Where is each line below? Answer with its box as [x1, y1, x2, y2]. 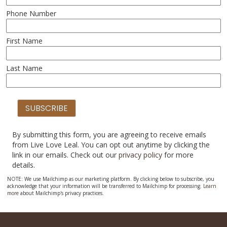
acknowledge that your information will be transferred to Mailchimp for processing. [7, 182, 203, 190]
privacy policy [118, 150, 162, 160]
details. [12, 160, 35, 170]
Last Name [6, 63, 43, 73]
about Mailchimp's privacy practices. [18, 190, 104, 197]
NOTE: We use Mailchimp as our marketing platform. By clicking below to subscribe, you [7, 175, 214, 182]
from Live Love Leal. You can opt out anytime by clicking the [12, 140, 210, 149]
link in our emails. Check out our [12, 150, 119, 160]
